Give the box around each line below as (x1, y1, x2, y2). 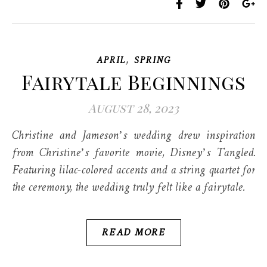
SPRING (134, 51, 170, 71)
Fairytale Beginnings (21, 69, 246, 95)
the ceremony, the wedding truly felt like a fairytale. (12, 176, 244, 200)
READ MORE (101, 222, 166, 243)
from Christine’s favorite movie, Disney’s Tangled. (12, 141, 255, 166)
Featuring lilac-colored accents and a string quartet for (12, 159, 255, 183)
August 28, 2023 (88, 100, 179, 116)
